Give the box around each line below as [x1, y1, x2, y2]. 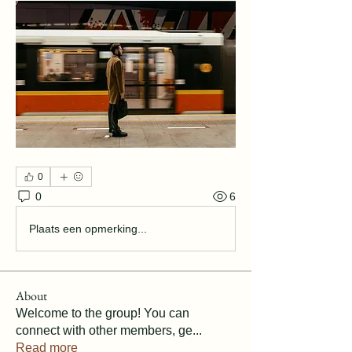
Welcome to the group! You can [16, 306, 189, 321]
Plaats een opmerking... [29, 222, 147, 235]
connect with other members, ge [16, 324, 192, 338]
